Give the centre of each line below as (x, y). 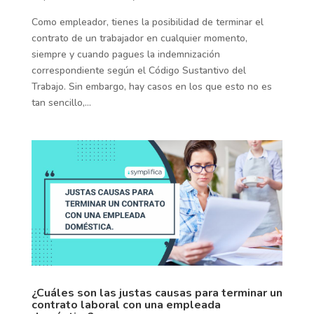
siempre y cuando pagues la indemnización (125, 55)
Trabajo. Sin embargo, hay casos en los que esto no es (151, 87)
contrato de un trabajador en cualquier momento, (139, 39)
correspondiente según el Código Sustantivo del (138, 71)
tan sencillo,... (61, 103)
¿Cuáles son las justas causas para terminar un (157, 293)
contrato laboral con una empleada (126, 305)
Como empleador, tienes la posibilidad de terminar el (147, 22)
